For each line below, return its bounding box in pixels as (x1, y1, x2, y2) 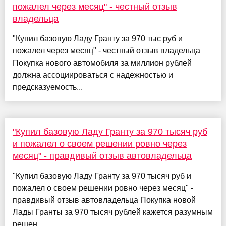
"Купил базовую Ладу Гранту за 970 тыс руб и (12, 34, 183, 43)
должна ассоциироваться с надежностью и (12, 70, 173, 79)
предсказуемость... (12, 82, 83, 91)
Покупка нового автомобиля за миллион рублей (12, 58, 192, 67)
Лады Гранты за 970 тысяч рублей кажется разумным (12, 207, 213, 216)
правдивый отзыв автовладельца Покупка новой (12, 195, 196, 204)
